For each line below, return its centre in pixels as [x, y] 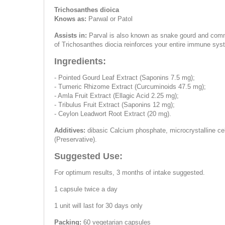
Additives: [71, 130]
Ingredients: [80, 61]
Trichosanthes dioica [87, 10]
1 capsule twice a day [86, 189]
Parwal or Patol [109, 19]
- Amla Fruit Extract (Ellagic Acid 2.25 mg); [117, 96]
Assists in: [72, 35]
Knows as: [70, 19]
